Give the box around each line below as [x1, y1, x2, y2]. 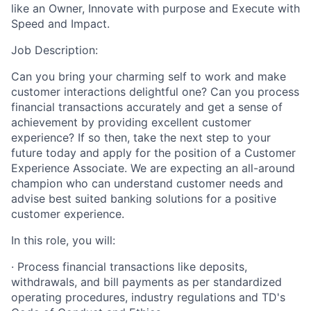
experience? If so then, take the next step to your [11, 131, 271, 145]
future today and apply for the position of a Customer [11, 146, 296, 160]
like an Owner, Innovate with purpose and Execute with [11, 1, 300, 16]
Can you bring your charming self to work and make [11, 69, 286, 84]
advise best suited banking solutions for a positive [11, 192, 276, 206]
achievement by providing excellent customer [11, 115, 251, 130]
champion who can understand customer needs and [11, 176, 283, 191]
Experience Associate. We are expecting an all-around [11, 161, 295, 176]
